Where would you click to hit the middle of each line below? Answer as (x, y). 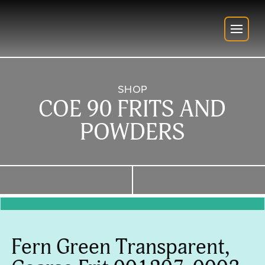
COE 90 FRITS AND (132, 110)
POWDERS (132, 133)
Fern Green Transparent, (120, 247)
